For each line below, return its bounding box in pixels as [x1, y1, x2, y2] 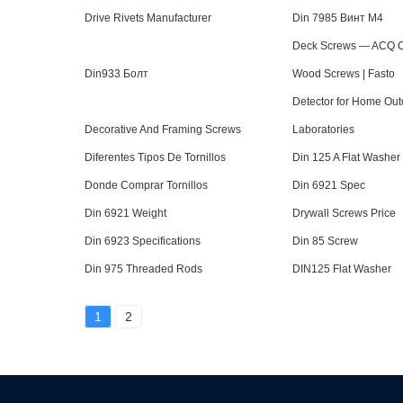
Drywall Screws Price [292, 207, 397, 219]
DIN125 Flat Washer [292, 263, 392, 275]
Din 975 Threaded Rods [85, 263, 203, 275]
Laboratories [292, 123, 355, 136]
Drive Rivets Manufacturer [85, 12, 212, 24]
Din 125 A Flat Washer [292, 151, 401, 164]
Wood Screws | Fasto [292, 67, 396, 80]
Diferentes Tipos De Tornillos [85, 151, 227, 164]
